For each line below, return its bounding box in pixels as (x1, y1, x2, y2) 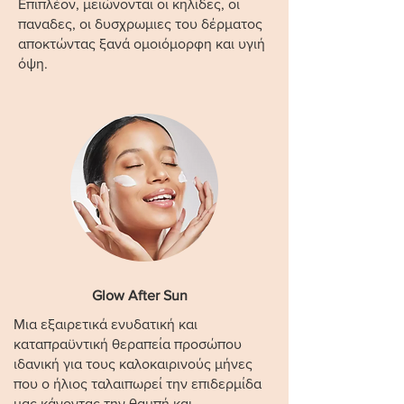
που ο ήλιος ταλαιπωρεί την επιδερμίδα (14, 376, 262, 391)
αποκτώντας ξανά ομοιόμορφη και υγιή (18, 36, 265, 51)
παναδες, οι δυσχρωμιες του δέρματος (18, 16, 262, 32)
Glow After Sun (92, 288, 188, 303)
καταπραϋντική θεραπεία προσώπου (14, 336, 242, 352)
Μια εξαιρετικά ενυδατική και (14, 317, 197, 332)
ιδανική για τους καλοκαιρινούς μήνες (14, 356, 252, 372)
